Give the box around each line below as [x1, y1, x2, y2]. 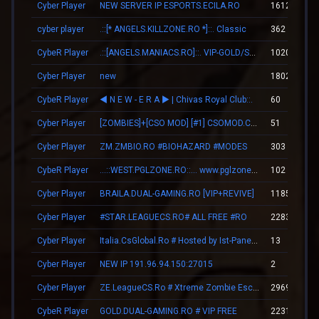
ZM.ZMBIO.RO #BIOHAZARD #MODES [100, 141, 247, 152]
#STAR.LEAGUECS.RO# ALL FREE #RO [100, 211, 247, 222]
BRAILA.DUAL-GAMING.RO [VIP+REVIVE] [100, 188, 254, 199]
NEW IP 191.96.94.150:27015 [100, 258, 213, 269]
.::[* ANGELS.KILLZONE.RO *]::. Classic [100, 23, 246, 34]
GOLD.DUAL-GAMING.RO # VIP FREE [100, 305, 237, 316]
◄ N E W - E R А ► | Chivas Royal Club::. [100, 94, 253, 105]
